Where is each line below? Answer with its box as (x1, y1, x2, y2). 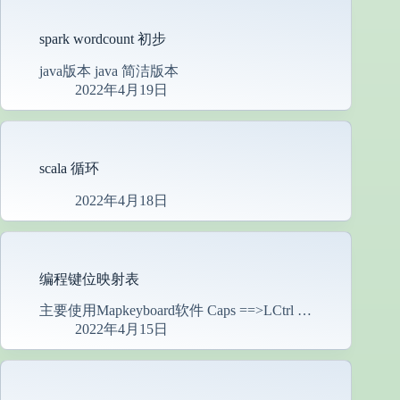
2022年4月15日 (75, 321, 168, 337)
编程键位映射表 (39, 271, 139, 287)
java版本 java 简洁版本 (39, 62, 179, 79)
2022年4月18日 (75, 192, 168, 208)
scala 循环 (39, 160, 99, 176)
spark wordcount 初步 (39, 30, 166, 46)
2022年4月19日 (75, 81, 168, 97)
